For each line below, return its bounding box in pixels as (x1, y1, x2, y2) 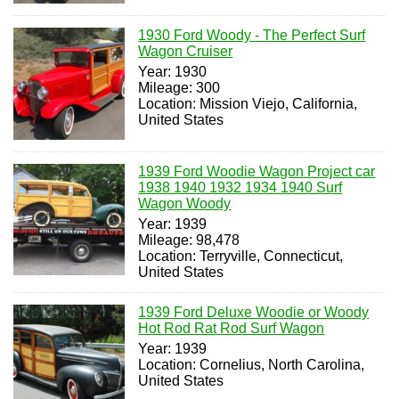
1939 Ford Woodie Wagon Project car (138, 163, 376, 179)
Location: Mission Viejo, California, (138, 96, 358, 112)
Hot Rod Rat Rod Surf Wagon (138, 320, 325, 336)
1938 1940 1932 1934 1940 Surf (138, 179, 343, 195)
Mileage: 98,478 (138, 232, 240, 248)
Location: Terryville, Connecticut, (138, 248, 344, 264)
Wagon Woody (138, 195, 232, 211)
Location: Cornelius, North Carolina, (138, 356, 365, 372)
